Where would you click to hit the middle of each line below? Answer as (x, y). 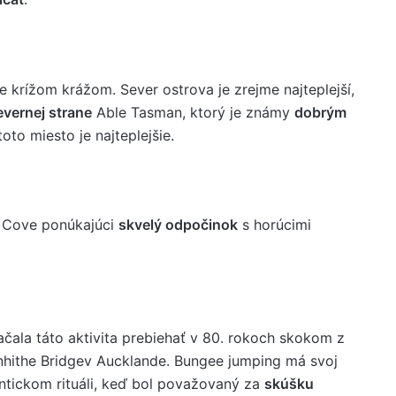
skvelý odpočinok (178, 225)
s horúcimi (274, 225)
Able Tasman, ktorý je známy (193, 112)
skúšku (289, 383)
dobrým (320, 112)
